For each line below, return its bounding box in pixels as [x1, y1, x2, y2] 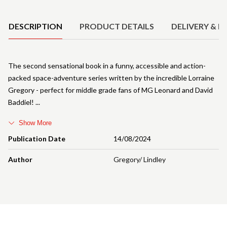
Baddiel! [8, 97, 35, 106]
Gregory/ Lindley [113, 155, 166, 164]
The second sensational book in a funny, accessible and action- [8, 61, 206, 70]
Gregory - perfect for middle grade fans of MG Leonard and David [8, 85, 213, 94]
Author [8, 155, 32, 164]
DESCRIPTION [9, 21, 62, 31]
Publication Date [8, 134, 65, 143]
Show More [19, 119, 52, 127]
